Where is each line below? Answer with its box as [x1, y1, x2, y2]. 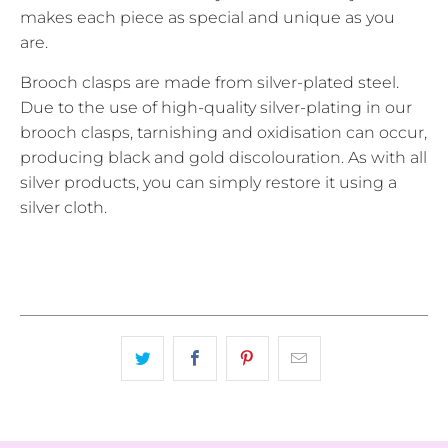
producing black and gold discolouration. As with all [20, 147, 427, 167]
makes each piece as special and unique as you [20, 7, 395, 27]
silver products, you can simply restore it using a [20, 172, 397, 192]
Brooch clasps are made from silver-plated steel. [20, 72, 399, 92]
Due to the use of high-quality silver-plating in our [20, 97, 412, 117]
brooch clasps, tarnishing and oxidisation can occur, [20, 122, 427, 142]
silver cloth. [20, 197, 107, 217]
